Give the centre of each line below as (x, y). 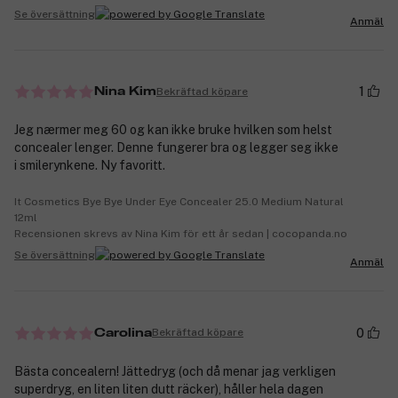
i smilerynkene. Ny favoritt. (90, 166)
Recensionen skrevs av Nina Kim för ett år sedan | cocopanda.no (181, 234)
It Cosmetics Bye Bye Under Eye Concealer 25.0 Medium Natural (179, 202)
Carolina (123, 333)
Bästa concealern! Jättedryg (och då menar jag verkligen (175, 371)
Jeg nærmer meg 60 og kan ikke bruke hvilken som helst (173, 130)
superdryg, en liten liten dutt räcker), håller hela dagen (169, 389)
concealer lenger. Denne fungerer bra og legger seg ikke (176, 148)
